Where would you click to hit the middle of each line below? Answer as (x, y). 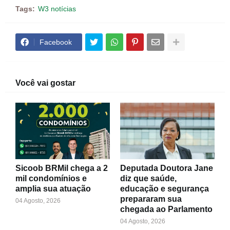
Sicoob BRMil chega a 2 (62, 168)
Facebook (56, 42)
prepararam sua (151, 199)
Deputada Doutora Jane (167, 168)
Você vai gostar (45, 83)
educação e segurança (165, 189)
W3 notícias (57, 9)
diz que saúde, (148, 178)
